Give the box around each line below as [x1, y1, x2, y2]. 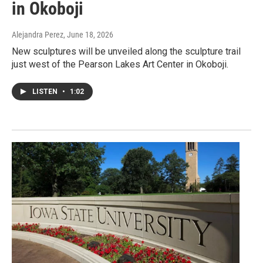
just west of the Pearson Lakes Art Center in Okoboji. [12, 59, 228, 70]
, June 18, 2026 [63, 30, 113, 40]
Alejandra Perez [12, 30, 63, 40]
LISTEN [32, 87, 59, 96]
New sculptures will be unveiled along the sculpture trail [12, 46, 241, 58]
